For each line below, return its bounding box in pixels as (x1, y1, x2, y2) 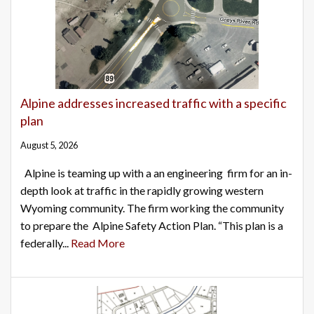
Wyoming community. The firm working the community (20, 201, 284, 215)
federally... (20, 236, 71, 250)
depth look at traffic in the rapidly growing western (20, 184, 264, 198)
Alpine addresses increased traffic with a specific (20, 95, 287, 111)
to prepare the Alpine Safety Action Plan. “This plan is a (20, 219, 283, 233)
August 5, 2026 (20, 139, 78, 151)
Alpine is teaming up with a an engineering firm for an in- (20, 166, 292, 180)
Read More (71, 236, 125, 250)
